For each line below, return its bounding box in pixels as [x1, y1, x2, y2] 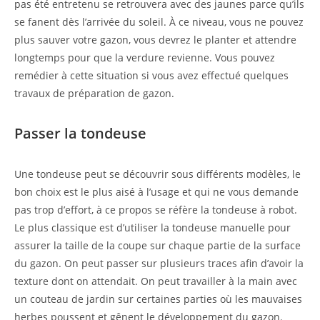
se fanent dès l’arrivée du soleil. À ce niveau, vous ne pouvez [14, 14, 304, 29]
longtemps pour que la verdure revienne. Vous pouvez [14, 50, 275, 64]
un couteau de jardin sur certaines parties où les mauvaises [14, 291, 302, 306]
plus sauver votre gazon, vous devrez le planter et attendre [14, 32, 296, 46]
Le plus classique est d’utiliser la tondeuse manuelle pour [14, 220, 291, 234]
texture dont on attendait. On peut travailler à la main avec [14, 274, 297, 288]
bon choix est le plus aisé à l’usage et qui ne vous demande [14, 184, 299, 199]
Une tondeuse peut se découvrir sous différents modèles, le [14, 166, 301, 181]
